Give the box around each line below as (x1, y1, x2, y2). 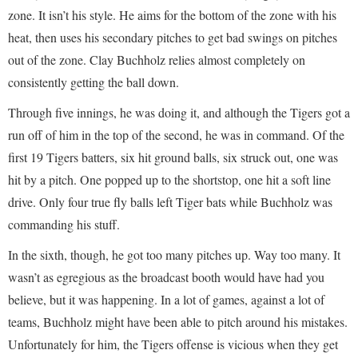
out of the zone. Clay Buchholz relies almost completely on (8, 51, 305, 68)
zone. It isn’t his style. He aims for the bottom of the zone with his (8, 6, 336, 23)
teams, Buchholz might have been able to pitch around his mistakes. (8, 313, 348, 330)
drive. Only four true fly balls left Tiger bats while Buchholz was (8, 193, 332, 210)
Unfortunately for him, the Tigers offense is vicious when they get (8, 336, 338, 352)
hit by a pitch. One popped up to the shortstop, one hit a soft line (8, 171, 331, 188)
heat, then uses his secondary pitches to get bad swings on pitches (8, 29, 337, 46)
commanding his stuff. (8, 216, 120, 233)
